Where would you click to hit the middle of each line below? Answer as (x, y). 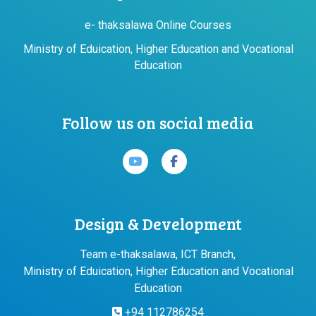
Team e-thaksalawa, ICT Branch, (158, 254)
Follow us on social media (158, 122)
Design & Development (158, 223)
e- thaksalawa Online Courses (158, 25)
